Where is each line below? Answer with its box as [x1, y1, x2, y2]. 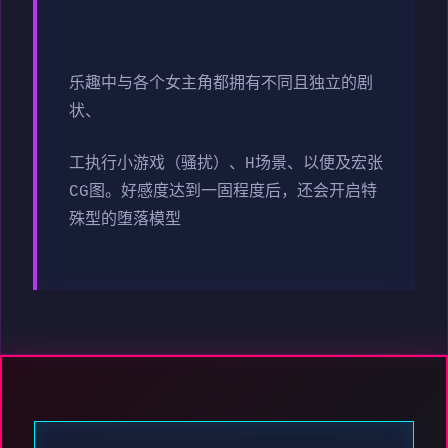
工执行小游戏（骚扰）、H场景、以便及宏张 [69, 155, 383, 174]
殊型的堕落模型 [69, 211, 181, 230]
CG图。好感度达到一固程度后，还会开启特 [69, 183, 377, 202]
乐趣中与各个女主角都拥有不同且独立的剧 [69, 75, 373, 94]
